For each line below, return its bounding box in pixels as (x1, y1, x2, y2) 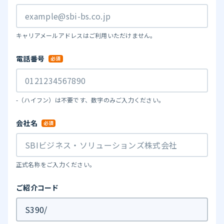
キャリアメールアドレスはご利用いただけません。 (16, 30, 156, 39)
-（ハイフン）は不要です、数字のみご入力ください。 (16, 95, 165, 104)
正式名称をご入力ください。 (16, 159, 96, 168)
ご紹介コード (16, 182, 59, 192)
